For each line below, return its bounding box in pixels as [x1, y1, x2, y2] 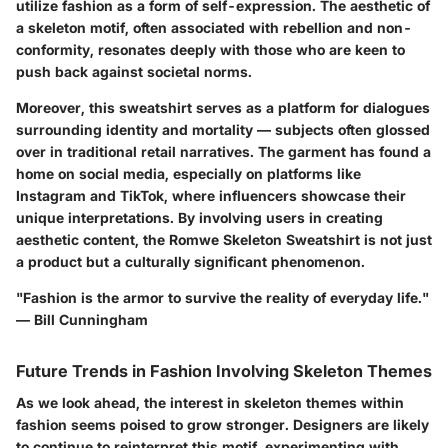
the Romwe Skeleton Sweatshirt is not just [143, 231, 432, 248]
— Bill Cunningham [16, 311, 148, 328]
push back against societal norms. [16, 63, 252, 80]
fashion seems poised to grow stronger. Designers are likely [16, 416, 429, 434]
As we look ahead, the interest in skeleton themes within [16, 394, 404, 412]
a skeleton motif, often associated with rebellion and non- [16, 19, 412, 36]
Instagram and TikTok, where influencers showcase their [16, 187, 406, 204]
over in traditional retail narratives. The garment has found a [16, 143, 431, 160]
